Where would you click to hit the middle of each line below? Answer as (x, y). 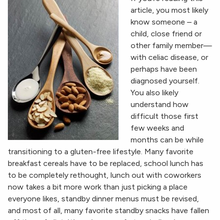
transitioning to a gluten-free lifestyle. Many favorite (101, 152)
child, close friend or (166, 34)
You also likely (154, 93)
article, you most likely (169, 10)
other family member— (171, 46)
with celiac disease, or (169, 57)
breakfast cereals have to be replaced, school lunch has (106, 164)
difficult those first (165, 116)
